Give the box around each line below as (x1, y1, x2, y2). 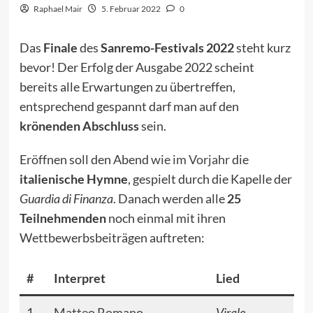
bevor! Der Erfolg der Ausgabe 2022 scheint (19, 59, 254, 75)
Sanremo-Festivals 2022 (100, 40, 234, 56)
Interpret (53, 270, 105, 286)
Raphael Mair (33, 3, 82, 15)
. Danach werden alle (112, 191, 227, 207)
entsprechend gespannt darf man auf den (19, 99, 239, 115)
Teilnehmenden (19, 210, 106, 226)
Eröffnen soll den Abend (19, 152, 151, 168)
